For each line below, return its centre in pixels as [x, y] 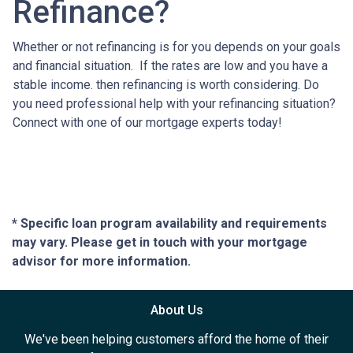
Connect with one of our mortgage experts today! [147, 123]
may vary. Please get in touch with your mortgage [160, 243]
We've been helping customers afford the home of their [176, 340]
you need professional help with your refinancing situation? [174, 104]
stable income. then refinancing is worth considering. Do [166, 85]
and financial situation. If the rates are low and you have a [170, 66]
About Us [176, 310]
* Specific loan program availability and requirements [169, 224]
